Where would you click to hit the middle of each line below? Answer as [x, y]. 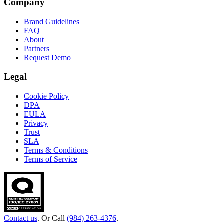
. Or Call [52, 218]
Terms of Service [51, 159]
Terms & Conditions [56, 150]
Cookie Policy [46, 96]
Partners [37, 48]
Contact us [21, 218]
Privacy [36, 123]
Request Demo [47, 57]
